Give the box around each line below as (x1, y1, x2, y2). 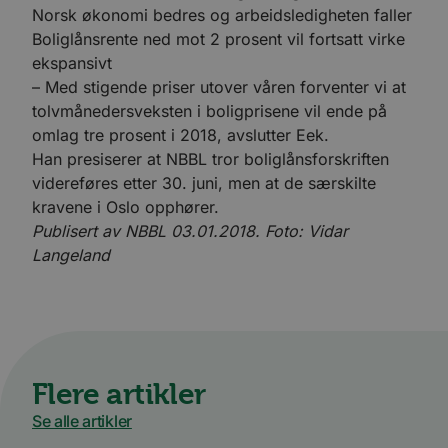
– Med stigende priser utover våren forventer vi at (32, 76, 406, 97)
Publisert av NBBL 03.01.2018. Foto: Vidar (32, 220, 348, 241)
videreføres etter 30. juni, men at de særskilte (32, 172, 376, 193)
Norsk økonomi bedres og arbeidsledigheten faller (32, 4, 412, 25)
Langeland (32, 244, 110, 265)
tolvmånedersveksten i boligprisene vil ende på (32, 100, 387, 121)
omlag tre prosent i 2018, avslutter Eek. (32, 124, 329, 145)
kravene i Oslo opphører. (32, 196, 219, 217)
